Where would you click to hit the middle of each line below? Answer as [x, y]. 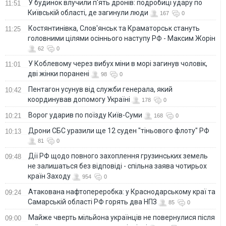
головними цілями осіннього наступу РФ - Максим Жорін [122, 38]
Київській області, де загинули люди [88, 12]
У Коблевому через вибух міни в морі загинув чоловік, [118, 63]
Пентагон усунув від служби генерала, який [100, 89]
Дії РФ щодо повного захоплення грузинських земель [118, 156]
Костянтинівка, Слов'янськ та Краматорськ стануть [114, 28]
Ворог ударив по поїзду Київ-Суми [85, 115]
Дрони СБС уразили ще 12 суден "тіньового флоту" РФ [119, 130]
